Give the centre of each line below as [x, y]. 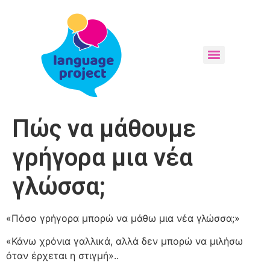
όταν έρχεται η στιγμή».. [62, 256]
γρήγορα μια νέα [102, 158]
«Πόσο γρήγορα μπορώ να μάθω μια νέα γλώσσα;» [123, 218]
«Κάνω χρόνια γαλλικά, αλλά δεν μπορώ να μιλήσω [124, 241]
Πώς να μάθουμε [104, 129]
